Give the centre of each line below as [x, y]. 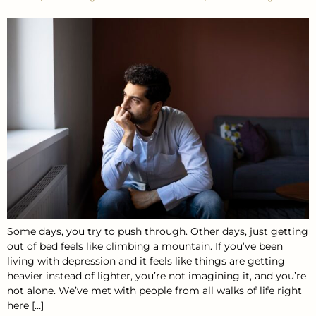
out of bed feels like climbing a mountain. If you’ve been [145, 246]
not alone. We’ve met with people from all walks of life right [154, 290]
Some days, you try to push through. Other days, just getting [158, 231]
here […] [25, 305]
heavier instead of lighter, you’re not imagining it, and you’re [157, 275]
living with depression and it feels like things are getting [146, 261]
